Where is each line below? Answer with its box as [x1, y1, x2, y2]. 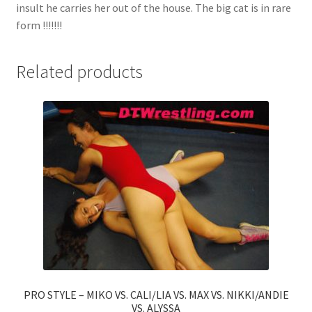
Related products [15, 61, 143, 83]
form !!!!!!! [15, 18, 62, 33]
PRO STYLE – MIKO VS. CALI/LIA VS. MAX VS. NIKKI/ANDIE [23, 287, 289, 302]
